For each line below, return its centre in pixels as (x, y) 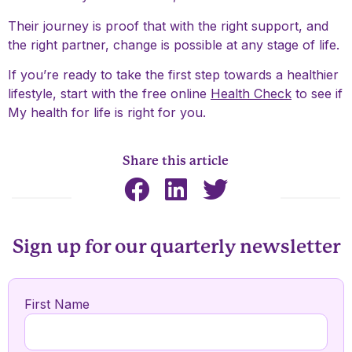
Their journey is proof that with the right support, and (168, 26)
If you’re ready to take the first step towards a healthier (173, 75)
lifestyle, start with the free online (109, 94)
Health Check (251, 94)
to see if (317, 94)
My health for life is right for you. (107, 113)
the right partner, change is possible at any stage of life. (174, 44)
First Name (57, 304)
